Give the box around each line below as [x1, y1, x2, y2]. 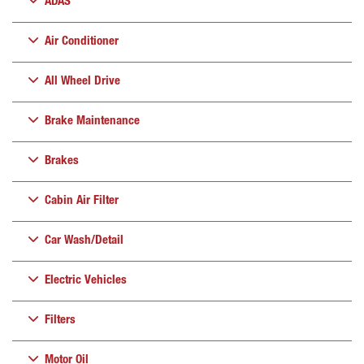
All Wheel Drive [45, 76, 120, 88]
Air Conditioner [45, 36, 119, 48]
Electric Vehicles [45, 275, 127, 287]
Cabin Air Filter [45, 195, 119, 207]
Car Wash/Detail [45, 235, 123, 247]
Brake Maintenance [45, 115, 140, 128]
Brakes [45, 155, 79, 167]
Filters [45, 314, 76, 327]
